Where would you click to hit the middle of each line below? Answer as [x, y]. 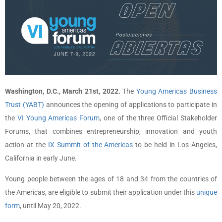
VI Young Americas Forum [58, 118]
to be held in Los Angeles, [175, 144]
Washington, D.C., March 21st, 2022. [64, 91]
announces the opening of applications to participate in [131, 104]
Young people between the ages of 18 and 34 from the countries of [111, 179]
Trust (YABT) [25, 104]
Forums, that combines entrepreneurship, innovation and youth [111, 131]
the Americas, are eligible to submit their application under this [101, 192]
